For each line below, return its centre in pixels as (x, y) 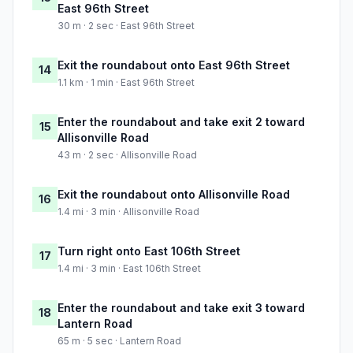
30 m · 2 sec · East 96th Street (126, 26)
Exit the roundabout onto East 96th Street (174, 65)
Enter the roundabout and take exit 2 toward (181, 122)
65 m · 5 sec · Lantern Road (119, 341)
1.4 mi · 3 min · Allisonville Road (128, 212)
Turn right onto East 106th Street (149, 251)
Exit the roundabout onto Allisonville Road (174, 195)
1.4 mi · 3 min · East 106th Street (129, 269)
